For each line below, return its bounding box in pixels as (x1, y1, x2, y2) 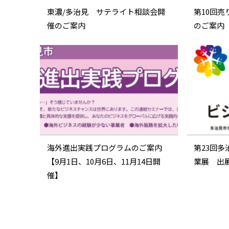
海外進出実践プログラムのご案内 (47, 142, 162, 153)
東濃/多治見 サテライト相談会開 (47, 6, 165, 17)
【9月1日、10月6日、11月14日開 (47, 156, 161, 167)
